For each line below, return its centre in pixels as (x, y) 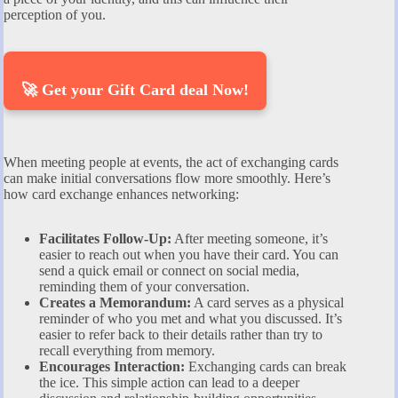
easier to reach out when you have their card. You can (189, 255)
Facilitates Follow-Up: (105, 239)
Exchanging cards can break (266, 367)
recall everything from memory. (127, 351)
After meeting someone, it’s (250, 239)
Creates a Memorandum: (115, 303)
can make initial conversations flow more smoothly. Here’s (167, 179)
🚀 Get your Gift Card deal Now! (135, 90)
